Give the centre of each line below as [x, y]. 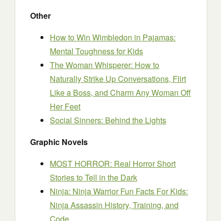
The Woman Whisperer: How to [105, 65]
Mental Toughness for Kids [96, 51]
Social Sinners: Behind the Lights [108, 120]
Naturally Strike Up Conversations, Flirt [118, 79]
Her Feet [65, 106]
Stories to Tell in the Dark [93, 177]
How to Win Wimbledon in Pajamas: [113, 37]
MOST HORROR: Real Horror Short [113, 164]
